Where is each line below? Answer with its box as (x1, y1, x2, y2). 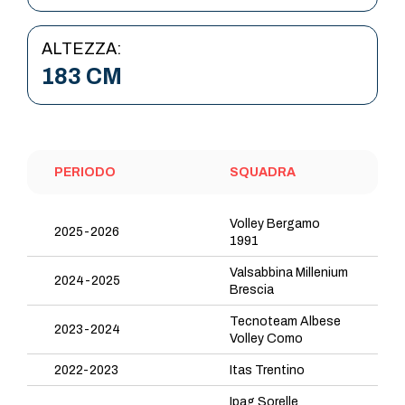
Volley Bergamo (230, 216, 320, 231)
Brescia (230, 282, 274, 297)
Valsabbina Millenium (230, 265, 348, 279)
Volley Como (230, 331, 303, 345)
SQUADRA (230, 165, 296, 179)
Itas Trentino (230, 363, 305, 377)
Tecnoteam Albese (230, 314, 341, 328)
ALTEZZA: (42, 40, 121, 58)
